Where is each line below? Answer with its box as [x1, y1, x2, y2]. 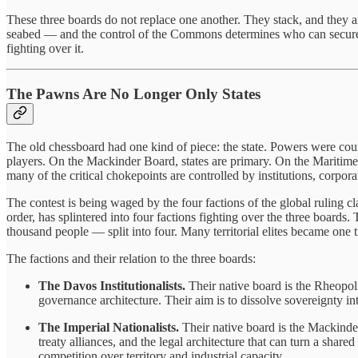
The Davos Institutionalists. [38, 278, 185, 292]
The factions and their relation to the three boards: [6, 251, 256, 265]
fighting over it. [6, 42, 84, 56]
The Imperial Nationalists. [38, 320, 179, 334]
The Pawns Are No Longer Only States [6, 85, 261, 102]
